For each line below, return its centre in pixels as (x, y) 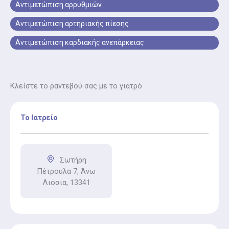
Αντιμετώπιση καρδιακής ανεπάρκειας (80, 42)
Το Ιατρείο (39, 117)
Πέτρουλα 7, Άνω (66, 171)
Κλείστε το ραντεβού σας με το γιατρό (76, 86)
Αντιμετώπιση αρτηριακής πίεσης (72, 23)
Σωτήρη (73, 160)
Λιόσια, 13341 (66, 182)
